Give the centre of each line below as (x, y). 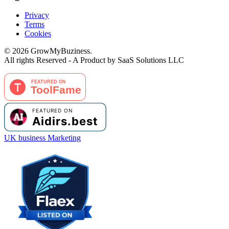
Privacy (37, 15)
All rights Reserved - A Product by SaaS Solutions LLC (94, 60)
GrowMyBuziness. (60, 51)
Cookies (38, 34)
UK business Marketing (42, 138)
